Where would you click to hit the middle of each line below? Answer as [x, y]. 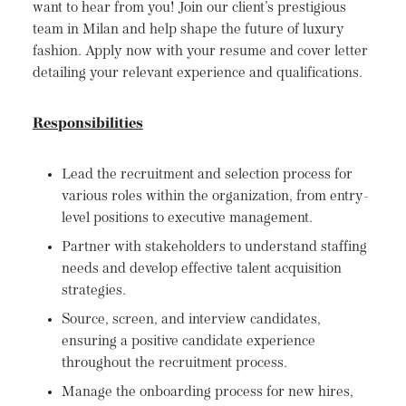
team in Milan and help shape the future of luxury [188, 30]
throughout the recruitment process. [174, 364]
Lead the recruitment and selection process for [207, 175]
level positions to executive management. [187, 219]
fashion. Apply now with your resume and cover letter [200, 52]
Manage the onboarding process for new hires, [207, 393]
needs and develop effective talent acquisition [201, 270]
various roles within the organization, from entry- [215, 197]
